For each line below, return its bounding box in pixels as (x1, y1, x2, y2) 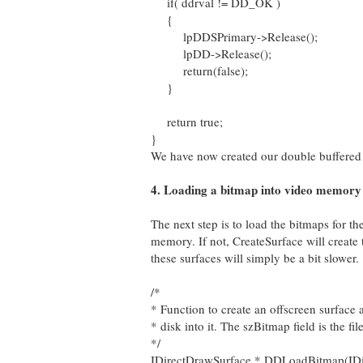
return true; (151, 113, 223, 130)
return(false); (151, 62, 248, 79)
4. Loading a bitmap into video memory (151, 181, 361, 199)
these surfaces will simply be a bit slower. (151, 250, 359, 266)
